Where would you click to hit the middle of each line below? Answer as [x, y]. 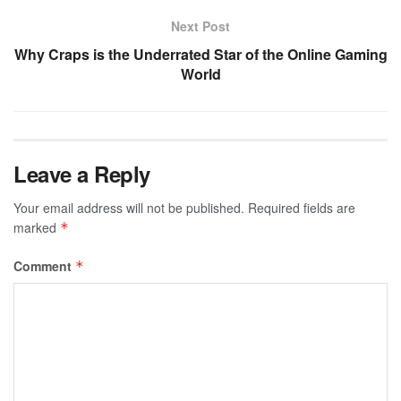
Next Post [200, 26]
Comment [44, 266]
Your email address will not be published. [129, 208]
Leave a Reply [82, 174]
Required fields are [302, 208]
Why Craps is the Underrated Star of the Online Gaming [200, 55]
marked [37, 228]
